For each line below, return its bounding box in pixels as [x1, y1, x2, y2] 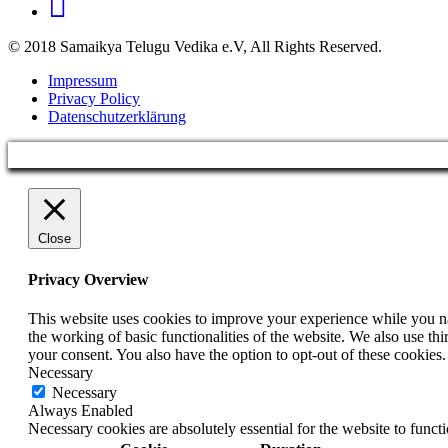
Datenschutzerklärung [48, 108, 186, 126]
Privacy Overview [28, 270, 149, 288]
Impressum [48, 72, 117, 90]
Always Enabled [28, 402, 133, 420]
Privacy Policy [48, 90, 140, 108]
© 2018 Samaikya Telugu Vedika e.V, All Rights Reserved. [8, 38, 382, 56]
